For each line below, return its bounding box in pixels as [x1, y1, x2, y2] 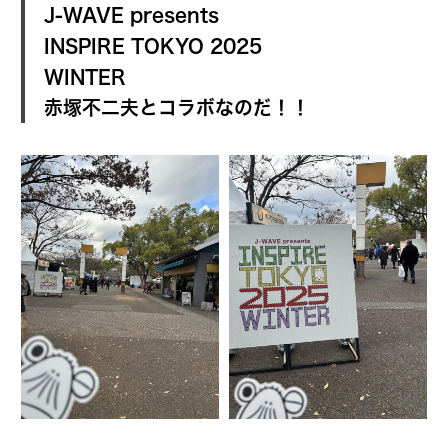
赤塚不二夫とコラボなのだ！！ [43, 98, 310, 118]
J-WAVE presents [43, 5, 219, 25]
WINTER [43, 67, 126, 87]
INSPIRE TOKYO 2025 [43, 36, 262, 56]
